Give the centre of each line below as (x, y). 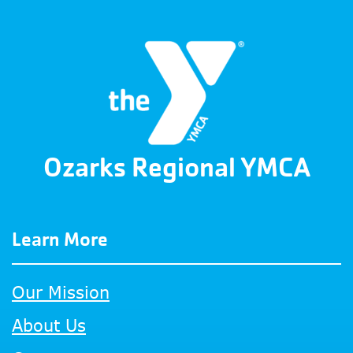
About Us (49, 325)
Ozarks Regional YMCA (176, 167)
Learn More (60, 239)
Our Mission (61, 292)
